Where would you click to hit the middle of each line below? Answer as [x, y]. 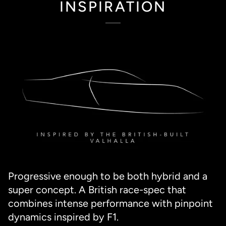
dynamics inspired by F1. [63, 217]
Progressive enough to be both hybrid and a [108, 176]
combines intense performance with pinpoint [110, 204]
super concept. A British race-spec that [97, 190]
